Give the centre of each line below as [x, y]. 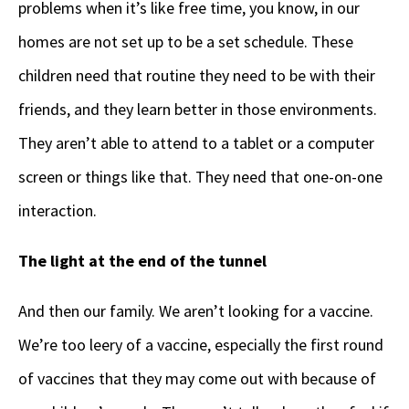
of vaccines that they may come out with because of [197, 379]
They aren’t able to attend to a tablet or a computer [196, 143]
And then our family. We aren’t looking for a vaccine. [198, 311]
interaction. [59, 211]
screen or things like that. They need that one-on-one [200, 177]
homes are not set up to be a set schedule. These [186, 42]
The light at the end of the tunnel [142, 261]
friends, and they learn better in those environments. [198, 110]
